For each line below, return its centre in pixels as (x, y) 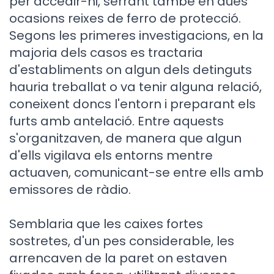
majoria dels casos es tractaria (106, 53)
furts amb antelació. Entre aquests (117, 121)
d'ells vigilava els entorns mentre (111, 155)
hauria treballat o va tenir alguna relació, (135, 87)
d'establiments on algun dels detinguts (131, 70)
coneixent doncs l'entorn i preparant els (132, 104)
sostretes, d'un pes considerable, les (122, 241)
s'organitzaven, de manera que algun (125, 138)
